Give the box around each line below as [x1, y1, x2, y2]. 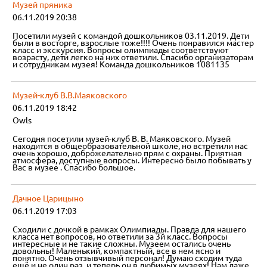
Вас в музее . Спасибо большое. [13, 163, 136, 173]
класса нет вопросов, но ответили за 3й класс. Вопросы [13, 232, 228, 242]
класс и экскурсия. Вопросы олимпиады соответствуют [13, 45, 229, 55]
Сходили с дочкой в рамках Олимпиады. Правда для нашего [13, 225, 247, 235]
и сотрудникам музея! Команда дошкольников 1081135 [13, 60, 230, 70]
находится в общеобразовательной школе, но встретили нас [13, 141, 249, 151]
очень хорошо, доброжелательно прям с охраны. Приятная [13, 148, 243, 159]
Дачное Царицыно [13, 194, 84, 204]
